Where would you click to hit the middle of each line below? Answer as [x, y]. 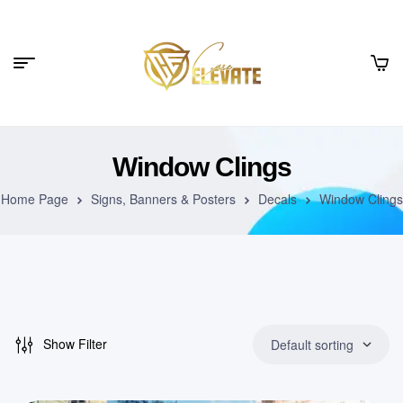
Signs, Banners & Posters [163, 199]
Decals [277, 199]
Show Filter [75, 343]
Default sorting [312, 345]
